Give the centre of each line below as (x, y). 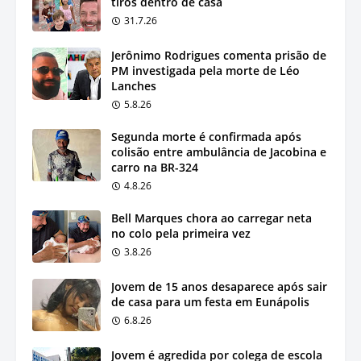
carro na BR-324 (155, 167)
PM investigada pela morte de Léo (205, 70)
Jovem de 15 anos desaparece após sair (219, 286)
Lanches (134, 85)
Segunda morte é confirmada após (206, 136)
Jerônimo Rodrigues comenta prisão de (219, 55)
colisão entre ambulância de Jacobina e (219, 151)
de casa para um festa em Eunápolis (210, 301)
